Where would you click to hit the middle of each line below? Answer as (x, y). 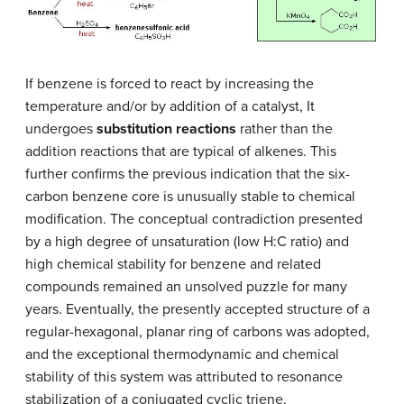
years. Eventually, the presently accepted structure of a (197, 309)
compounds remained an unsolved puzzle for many (186, 286)
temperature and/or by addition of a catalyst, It (170, 106)
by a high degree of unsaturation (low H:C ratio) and (187, 241)
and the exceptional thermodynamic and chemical (182, 354)
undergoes (61, 129)
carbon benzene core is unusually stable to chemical (190, 196)
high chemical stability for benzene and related (173, 264)
